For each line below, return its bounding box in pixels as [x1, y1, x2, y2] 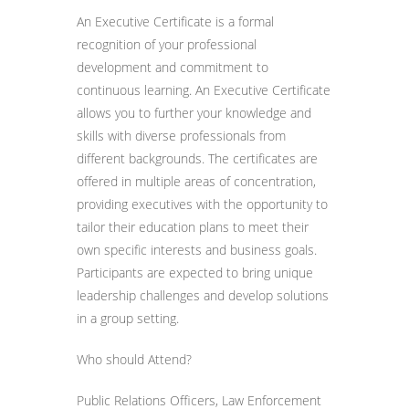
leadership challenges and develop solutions [77, 287, 329, 304]
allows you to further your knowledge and [77, 104, 311, 121]
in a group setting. [77, 309, 179, 327]
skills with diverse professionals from [77, 127, 286, 144]
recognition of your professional [77, 36, 257, 53]
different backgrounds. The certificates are [77, 150, 318, 167]
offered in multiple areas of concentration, [77, 173, 316, 190]
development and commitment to [77, 58, 268, 76]
